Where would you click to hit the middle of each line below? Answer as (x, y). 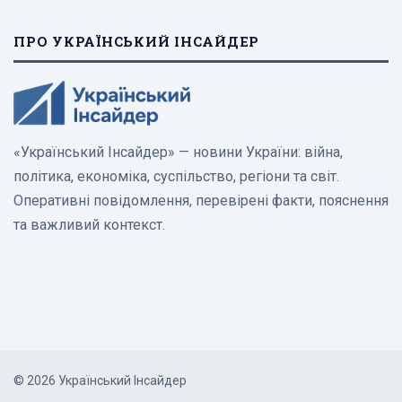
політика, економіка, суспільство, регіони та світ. (176, 177)
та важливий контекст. (89, 225)
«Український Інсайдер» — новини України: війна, (178, 153)
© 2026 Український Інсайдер (100, 380)
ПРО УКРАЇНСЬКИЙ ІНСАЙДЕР (136, 42)
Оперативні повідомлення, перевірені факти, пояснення (201, 201)
